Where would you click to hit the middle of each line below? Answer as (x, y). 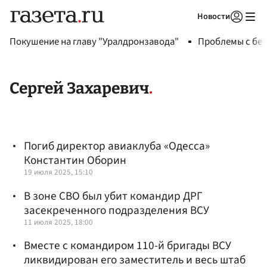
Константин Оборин (75, 161)
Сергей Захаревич (79, 89)
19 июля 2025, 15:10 (58, 172)
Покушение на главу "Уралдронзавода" (94, 42)
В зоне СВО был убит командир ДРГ (113, 196)
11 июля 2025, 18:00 (58, 222)
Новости (214, 16)
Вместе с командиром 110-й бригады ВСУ (128, 245)
